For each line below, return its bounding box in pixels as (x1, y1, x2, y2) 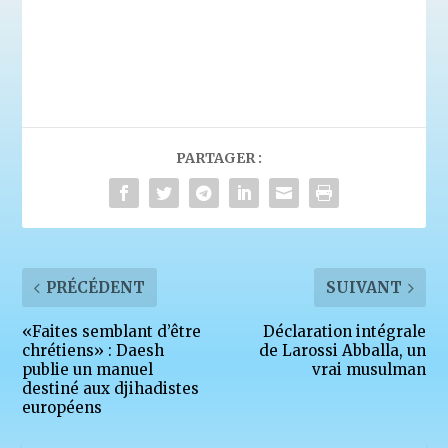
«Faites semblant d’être (22, 322, 202, 342)
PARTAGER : (176, 149, 262, 168)
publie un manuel (22, 360, 154, 380)
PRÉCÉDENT (46, 278, 146, 298)
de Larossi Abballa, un (258, 341, 426, 361)
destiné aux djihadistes (22, 379, 200, 399)
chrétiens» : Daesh (22, 341, 165, 361)
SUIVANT (325, 278, 402, 298)
